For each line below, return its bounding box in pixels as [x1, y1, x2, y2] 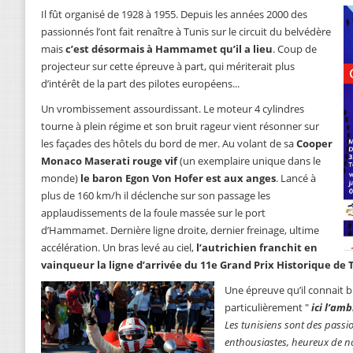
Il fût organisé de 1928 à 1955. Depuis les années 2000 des [41, 7, 307, 22]
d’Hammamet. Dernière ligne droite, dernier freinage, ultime [41, 223, 319, 238]
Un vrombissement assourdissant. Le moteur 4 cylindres [41, 102, 304, 117]
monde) [41, 171, 80, 186]
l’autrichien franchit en [196, 240, 318, 255]
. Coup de [273, 42, 317, 57]
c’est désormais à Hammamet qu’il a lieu [65, 42, 273, 57]
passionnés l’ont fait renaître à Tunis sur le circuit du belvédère [41, 24, 331, 39]
